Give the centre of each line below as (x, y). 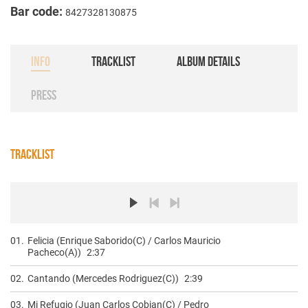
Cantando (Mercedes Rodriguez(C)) (103, 278)
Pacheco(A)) (54, 252)
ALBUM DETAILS (208, 61)
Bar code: (38, 11)
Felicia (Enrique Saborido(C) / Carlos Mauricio (124, 240)
